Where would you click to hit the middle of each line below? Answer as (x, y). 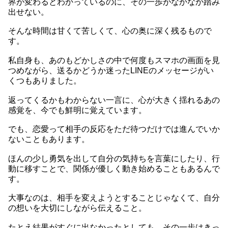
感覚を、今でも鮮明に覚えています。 (77, 110)
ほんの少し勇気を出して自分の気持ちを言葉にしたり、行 (114, 158)
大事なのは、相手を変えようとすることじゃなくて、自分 (114, 198)
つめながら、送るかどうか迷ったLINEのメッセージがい (111, 70)
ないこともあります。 (49, 139)
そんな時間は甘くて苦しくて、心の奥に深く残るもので (110, 31)
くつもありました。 (45, 81)
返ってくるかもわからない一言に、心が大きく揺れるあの (114, 100)
